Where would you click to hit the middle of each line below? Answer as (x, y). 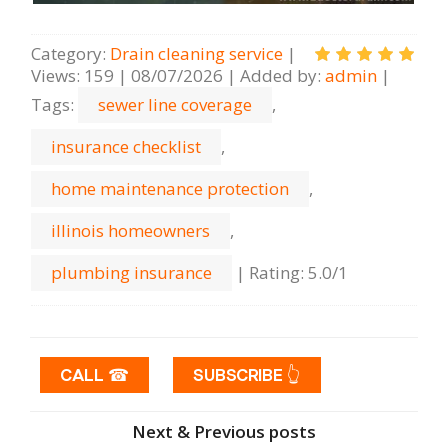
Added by (278, 75)
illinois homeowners (130, 230)
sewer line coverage (175, 104)
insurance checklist (126, 146)
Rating (274, 272)
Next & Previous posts (224, 431)
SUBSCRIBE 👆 (247, 374)
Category (66, 53)
